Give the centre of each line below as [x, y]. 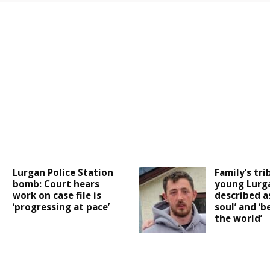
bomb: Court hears [56, 184]
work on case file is [57, 196]
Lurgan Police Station [63, 173]
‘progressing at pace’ [61, 207]
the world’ [238, 218]
